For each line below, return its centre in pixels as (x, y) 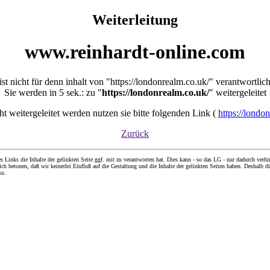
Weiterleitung (135, 20)
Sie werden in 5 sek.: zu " (53, 92)
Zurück (135, 133)
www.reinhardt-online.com (135, 52)
